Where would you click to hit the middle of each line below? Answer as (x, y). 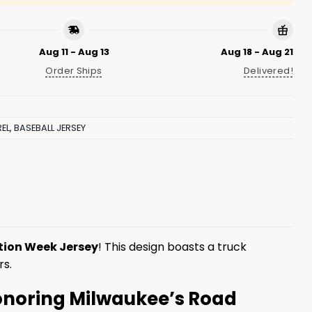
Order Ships (74, 70)
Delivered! (268, 70)
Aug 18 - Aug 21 (257, 52)
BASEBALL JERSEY (50, 128)
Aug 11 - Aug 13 (74, 52)
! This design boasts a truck (172, 247)
